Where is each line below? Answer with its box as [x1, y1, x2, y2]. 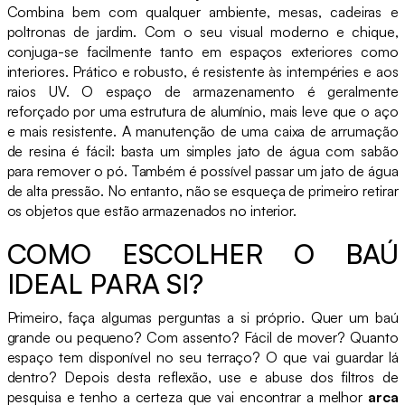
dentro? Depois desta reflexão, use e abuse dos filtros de [6, 367, 399, 386]
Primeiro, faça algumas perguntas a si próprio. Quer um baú [6, 307, 399, 326]
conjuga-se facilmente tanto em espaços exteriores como [6, 42, 399, 61]
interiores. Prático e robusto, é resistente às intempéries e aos [6, 61, 399, 80]
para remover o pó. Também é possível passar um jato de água [6, 161, 399, 180]
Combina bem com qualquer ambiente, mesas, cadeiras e [6, 2, 399, 21]
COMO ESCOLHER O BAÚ [6, 236, 399, 270]
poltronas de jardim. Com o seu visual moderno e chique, [6, 22, 399, 41]
